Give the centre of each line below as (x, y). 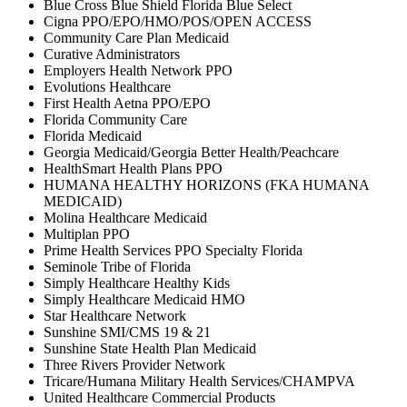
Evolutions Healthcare (107, 86)
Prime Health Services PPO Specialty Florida (173, 250)
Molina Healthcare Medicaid (125, 217)
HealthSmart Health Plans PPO (133, 168)
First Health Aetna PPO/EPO (127, 103)
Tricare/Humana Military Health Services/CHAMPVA (199, 381)
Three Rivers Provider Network (134, 364)
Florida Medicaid (93, 135)
